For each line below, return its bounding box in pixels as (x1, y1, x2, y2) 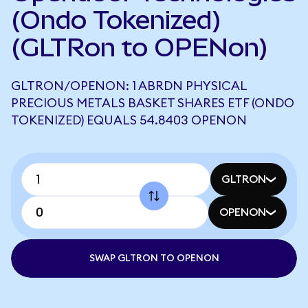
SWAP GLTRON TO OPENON (89, 254, 219, 263)
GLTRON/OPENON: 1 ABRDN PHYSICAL (11, 80, 247, 92)
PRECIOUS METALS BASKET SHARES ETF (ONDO (11, 97, 294, 109)
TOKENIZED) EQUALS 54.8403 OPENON (11, 114, 247, 126)
